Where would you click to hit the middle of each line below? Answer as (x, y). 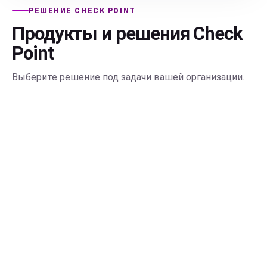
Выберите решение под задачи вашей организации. (128, 77)
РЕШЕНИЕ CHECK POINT (82, 11)
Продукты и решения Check (127, 34)
